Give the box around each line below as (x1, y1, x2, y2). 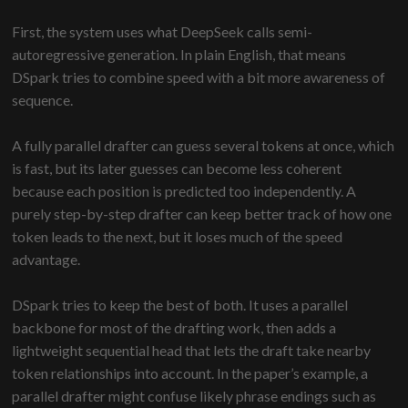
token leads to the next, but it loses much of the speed (12, 228, 343, 246)
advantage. (12, 250, 81, 269)
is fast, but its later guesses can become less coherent (12, 159, 342, 178)
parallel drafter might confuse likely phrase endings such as (12, 387, 377, 405)
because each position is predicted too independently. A (12, 182, 357, 200)
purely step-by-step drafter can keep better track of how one (12, 205, 393, 223)
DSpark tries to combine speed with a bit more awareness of (12, 68, 386, 87)
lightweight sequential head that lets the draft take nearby (12, 342, 372, 360)
